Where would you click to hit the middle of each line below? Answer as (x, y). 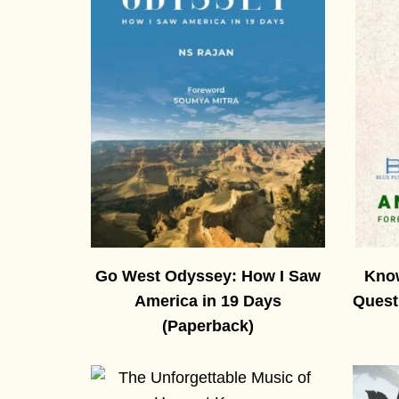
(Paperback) (208, 326)
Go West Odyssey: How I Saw (208, 277)
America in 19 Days (208, 301)
